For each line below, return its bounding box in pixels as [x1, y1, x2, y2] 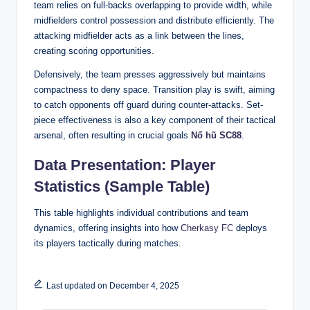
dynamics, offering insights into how [34, 223, 181, 234]
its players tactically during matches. [34, 238, 181, 249]
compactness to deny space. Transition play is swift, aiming [34, 84, 275, 95]
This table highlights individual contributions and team [34, 208, 248, 219]
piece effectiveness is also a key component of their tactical [34, 115, 275, 126]
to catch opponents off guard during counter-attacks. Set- [34, 100, 263, 111]
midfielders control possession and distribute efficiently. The [34, 15, 274, 26]
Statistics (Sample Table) [34, 178, 210, 196]
